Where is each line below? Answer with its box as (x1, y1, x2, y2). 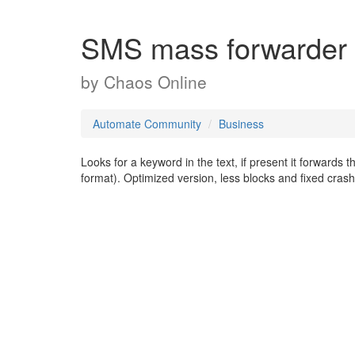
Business (219, 116, 264, 132)
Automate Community (93, 116, 201, 132)
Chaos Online (104, 70, 207, 94)
